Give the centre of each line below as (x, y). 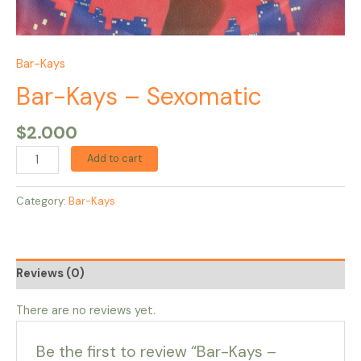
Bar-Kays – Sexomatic (139, 96)
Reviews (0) (50, 274)
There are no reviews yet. (86, 310)
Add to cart (114, 159)
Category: (42, 201)
